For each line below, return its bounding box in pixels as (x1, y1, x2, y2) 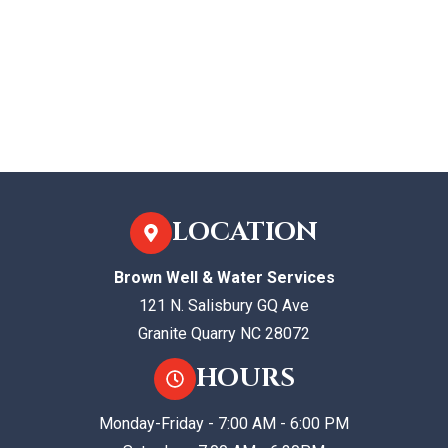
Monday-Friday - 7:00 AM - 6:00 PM (99, 413, 349, 433)
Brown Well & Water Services (113, 267, 335, 287)
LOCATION (172, 214, 318, 250)
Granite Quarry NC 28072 (138, 323, 310, 343)
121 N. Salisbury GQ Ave (139, 295, 309, 315)
